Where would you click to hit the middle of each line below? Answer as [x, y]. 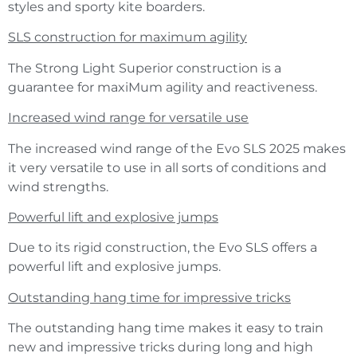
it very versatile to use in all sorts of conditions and [167, 167]
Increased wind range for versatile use [128, 118]
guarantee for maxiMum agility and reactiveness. [163, 87]
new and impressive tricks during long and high [161, 347]
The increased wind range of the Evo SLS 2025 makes [177, 148]
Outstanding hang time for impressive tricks [149, 297]
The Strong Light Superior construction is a [145, 68]
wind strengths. [58, 186]
